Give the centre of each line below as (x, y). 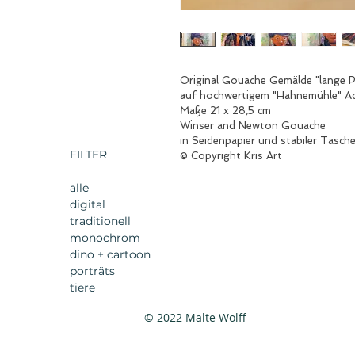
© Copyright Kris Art (231, 156)
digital (88, 204)
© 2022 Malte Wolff (195, 317)
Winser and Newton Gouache (253, 126)
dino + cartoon (110, 254)
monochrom (105, 238)
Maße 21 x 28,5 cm (225, 111)
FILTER (88, 155)
